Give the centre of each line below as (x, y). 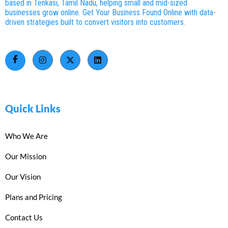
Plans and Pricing (34, 197)
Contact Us (24, 217)
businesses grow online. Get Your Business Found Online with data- (110, 12)
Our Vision (23, 177)
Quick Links (33, 108)
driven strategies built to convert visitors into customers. (95, 22)
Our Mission (26, 156)
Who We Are (26, 136)
